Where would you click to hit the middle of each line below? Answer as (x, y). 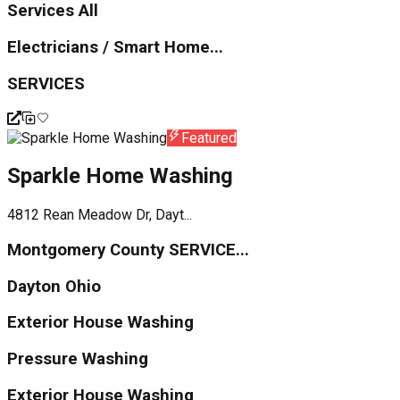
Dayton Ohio (54, 286)
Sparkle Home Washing (120, 176)
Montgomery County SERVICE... (128, 250)
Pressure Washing (78, 359)
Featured (209, 137)
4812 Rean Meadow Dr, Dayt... (100, 215)
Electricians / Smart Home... (115, 48)
